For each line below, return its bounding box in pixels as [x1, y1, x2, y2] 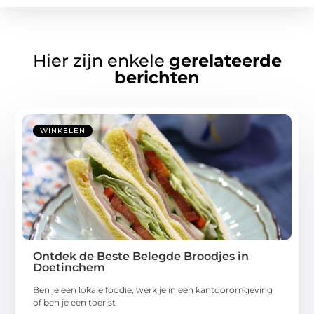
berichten [114, 67, 200, 88]
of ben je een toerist [33, 296, 116, 308]
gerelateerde [168, 50, 282, 71]
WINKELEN [40, 125, 86, 135]
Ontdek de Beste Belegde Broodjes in [33, 249, 250, 263]
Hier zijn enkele [32, 50, 169, 71]
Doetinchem [33, 260, 106, 274]
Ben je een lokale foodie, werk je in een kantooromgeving [33, 284, 273, 295]
